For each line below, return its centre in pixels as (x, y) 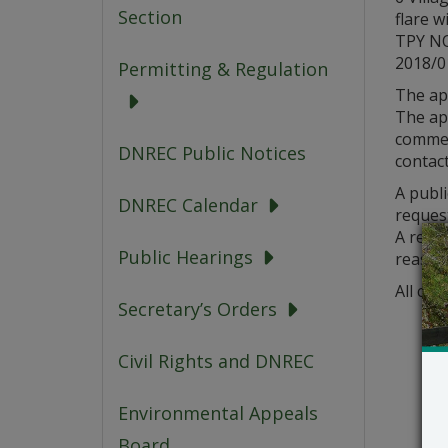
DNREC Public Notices (212, 153)
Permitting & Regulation (223, 69)
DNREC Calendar (188, 205)
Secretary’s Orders (197, 309)
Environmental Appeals (218, 413)
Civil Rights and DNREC (216, 361)
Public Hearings (185, 257)
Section (150, 17)
